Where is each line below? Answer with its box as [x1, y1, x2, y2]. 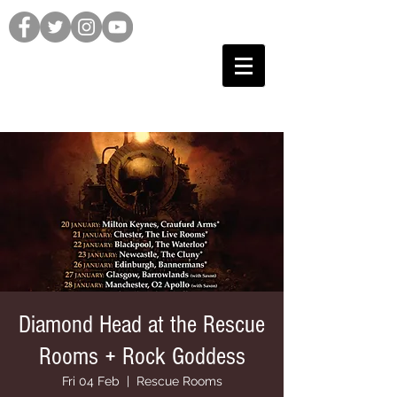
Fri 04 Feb [61, 374, 120, 389]
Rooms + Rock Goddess [38, 343, 245, 371]
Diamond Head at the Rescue [19, 311, 265, 339]
